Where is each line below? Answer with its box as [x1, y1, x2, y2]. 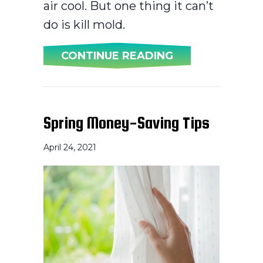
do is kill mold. [43, 17, 125, 32]
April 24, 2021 [43, 141, 96, 153]
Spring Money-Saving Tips [43, 113, 210, 132]
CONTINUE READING [61, 49, 173, 62]
